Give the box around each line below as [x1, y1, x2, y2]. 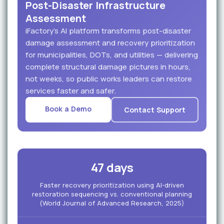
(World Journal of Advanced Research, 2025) [39, 198, 184, 207]
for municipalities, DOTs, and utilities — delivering [25, 49, 198, 60]
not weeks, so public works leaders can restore [25, 73, 192, 84]
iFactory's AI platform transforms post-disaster [25, 25, 191, 36]
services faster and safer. [25, 85, 116, 96]
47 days [90, 159, 133, 175]
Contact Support [124, 105, 185, 114]
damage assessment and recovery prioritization [25, 37, 195, 48]
